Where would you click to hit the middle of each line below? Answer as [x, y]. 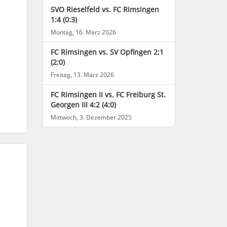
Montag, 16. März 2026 [83, 32]
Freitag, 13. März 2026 [82, 75]
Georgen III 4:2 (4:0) [83, 105]
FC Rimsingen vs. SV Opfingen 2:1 [107, 52]
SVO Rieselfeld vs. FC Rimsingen [105, 10]
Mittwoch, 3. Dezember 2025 [91, 117]
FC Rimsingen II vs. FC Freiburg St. [108, 95]
